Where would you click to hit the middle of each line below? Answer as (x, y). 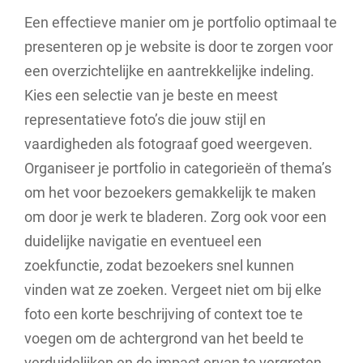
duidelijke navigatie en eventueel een (143, 241)
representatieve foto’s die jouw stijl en (145, 119)
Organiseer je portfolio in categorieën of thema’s (178, 168)
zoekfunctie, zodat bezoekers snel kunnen (159, 265)
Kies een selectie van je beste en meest (151, 95)
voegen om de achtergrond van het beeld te (164, 338)
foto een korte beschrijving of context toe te (164, 314)
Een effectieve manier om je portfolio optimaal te (181, 22)
